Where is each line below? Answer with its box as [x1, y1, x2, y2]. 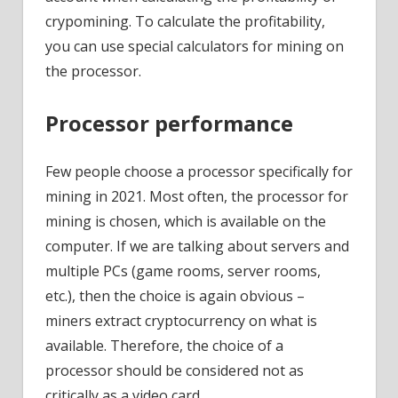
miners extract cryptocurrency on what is [45, 311, 317, 331]
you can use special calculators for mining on [45, 36, 344, 56]
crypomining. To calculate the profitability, [45, 11, 325, 31]
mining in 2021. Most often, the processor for [45, 187, 348, 207]
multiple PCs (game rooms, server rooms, [45, 261, 321, 282]
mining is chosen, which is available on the [45, 211, 326, 232]
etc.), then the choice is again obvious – [45, 286, 305, 306]
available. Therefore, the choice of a [45, 336, 283, 356]
